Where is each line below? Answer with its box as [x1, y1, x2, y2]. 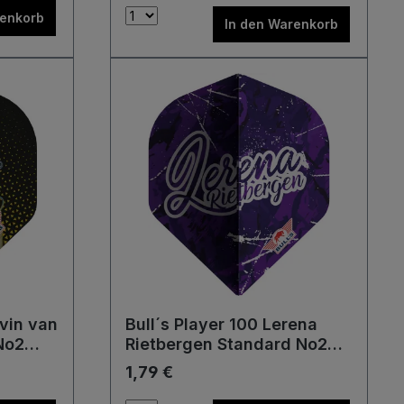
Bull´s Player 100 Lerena [125, 315, 317, 334]
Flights [125, 354, 179, 373]
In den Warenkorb [225, 16, 339, 32]
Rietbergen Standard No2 [125, 335, 327, 353]
